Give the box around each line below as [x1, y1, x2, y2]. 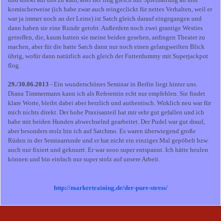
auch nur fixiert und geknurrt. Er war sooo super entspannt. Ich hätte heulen [8, 146, 208, 154]
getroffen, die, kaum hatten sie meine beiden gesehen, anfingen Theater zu [8, 34, 205, 41]
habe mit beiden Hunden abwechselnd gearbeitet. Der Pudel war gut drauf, [8, 118, 205, 126]
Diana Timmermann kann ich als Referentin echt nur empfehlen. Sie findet [8, 90, 205, 98]
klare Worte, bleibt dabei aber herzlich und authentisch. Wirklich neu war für [8, 99, 211, 107]
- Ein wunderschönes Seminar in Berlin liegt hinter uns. [49, 80, 197, 88]
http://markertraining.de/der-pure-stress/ [53, 184, 168, 192]
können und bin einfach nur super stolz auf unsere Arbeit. [8, 155, 160, 163]
